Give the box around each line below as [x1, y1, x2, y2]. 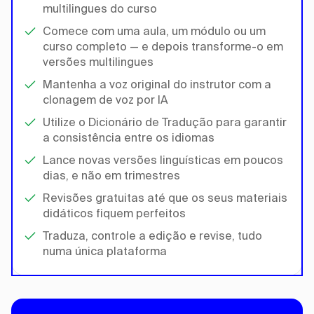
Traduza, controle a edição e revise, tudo [43, 229, 262, 242]
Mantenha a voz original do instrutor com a [43, 78, 271, 90]
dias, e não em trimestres [43, 169, 180, 182]
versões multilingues [43, 55, 153, 68]
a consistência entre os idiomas [43, 131, 214, 144]
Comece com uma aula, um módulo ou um [43, 25, 266, 37]
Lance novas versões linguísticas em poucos [43, 153, 283, 166]
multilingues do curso [43, 2, 157, 15]
